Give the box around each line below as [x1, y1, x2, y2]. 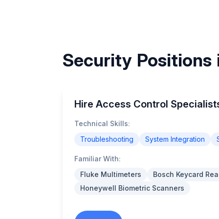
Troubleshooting [80, 135, 133, 143]
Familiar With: [74, 154, 121, 163]
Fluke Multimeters [80, 170, 141, 178]
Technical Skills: [74, 119, 130, 128]
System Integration [145, 135, 205, 143]
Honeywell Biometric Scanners [80, 184, 184, 192]
